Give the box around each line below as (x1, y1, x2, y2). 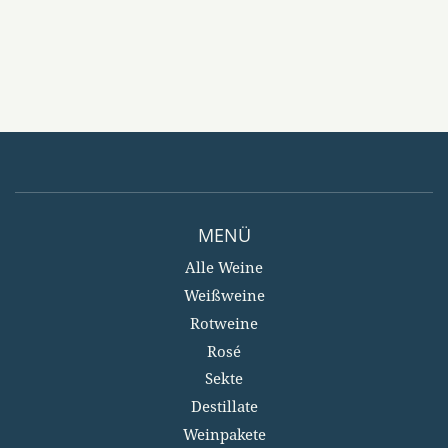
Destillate (190, 400, 258, 417)
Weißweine (183, 289, 265, 306)
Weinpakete (182, 427, 266, 444)
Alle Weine (185, 261, 263, 278)
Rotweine (190, 316, 258, 333)
